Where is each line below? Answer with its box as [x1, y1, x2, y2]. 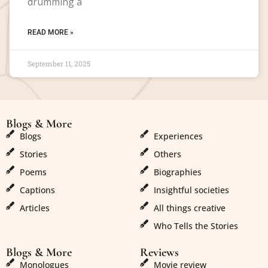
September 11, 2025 [28, 58, 90, 68]
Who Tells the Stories [153, 220, 238, 232]
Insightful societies [153, 184, 229, 196]
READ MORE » [28, 28, 74, 36]
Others [153, 148, 181, 160]
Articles [19, 202, 50, 214]
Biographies [153, 166, 202, 178]
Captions [19, 184, 55, 196]
